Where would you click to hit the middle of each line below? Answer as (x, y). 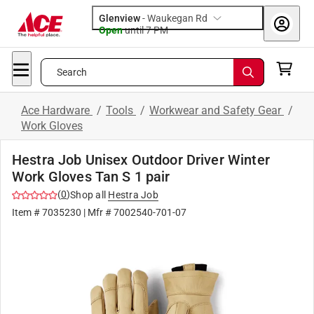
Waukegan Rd (177, 18)
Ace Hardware (57, 110)
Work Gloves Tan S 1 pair (91, 177)
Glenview (120, 18)
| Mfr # (97, 212)
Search (72, 72)
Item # (27, 212)
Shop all (88, 195)
